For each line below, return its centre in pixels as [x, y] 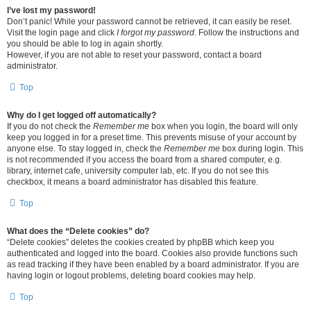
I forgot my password [155, 33]
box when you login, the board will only [224, 126]
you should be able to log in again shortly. [85, 44]
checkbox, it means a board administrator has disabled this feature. [133, 182]
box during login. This [262, 149]
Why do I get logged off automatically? [82, 115]
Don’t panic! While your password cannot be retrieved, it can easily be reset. [149, 22]
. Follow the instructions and [247, 33]
